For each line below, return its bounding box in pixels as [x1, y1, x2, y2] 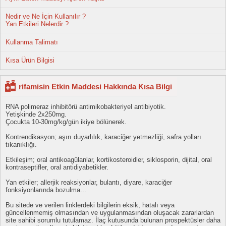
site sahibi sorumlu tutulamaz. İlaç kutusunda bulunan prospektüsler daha [6, 216, 220, 224]
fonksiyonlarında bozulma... [6, 186, 86, 194]
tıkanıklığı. [6, 141, 37, 148]
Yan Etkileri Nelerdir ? [6, 20, 69, 28]
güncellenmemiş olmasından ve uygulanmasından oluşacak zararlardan [6, 209, 214, 216]
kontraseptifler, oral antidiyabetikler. [6, 163, 108, 171]
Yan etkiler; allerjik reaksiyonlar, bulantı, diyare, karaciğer [6, 179, 172, 186]
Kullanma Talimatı [6, 38, 58, 46]
